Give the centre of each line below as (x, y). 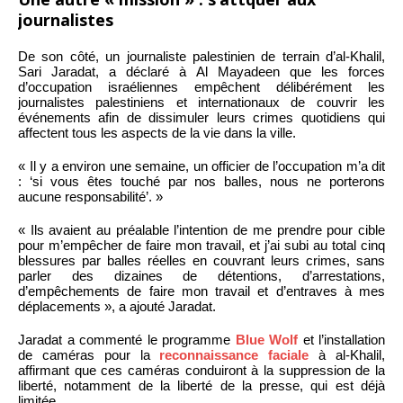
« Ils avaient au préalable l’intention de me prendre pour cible (201, 230)
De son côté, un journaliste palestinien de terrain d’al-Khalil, (201, 57)
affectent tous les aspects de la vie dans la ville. (157, 133)
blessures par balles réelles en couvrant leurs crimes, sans (201, 261)
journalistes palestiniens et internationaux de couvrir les (201, 103)
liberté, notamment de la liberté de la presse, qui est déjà (201, 386)
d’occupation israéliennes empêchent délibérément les (201, 87)
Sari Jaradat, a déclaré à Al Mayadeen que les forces (201, 72)
